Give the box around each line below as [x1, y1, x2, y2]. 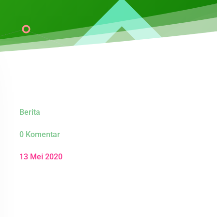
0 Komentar [19, 129, 61, 139]
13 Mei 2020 [19, 152, 63, 161]
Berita [19, 107, 41, 117]
